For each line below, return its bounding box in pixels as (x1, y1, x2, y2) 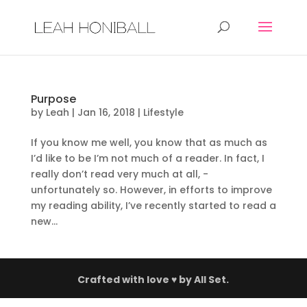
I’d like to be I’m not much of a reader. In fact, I (30, 151, 265, 165)
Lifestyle (143, 106, 184, 119)
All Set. (194, 273, 230, 286)
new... (30, 214, 58, 228)
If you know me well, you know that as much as (30, 136, 267, 149)
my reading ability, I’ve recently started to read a (30, 199, 276, 212)
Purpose (30, 91, 76, 107)
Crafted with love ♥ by (77, 273, 195, 286)
